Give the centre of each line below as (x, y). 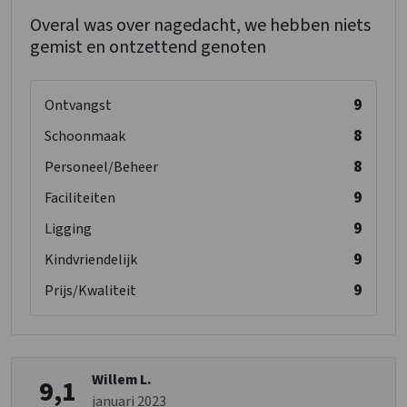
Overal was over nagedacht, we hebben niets (200, 26)
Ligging (68, 229)
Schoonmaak (85, 137)
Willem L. (122, 380)
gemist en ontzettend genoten (148, 48)
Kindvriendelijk (91, 260)
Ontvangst (78, 106)
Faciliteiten (80, 199)
